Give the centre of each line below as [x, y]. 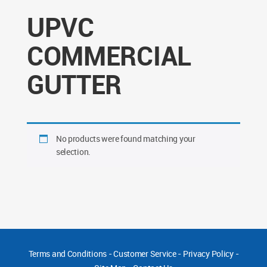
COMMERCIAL [109, 55]
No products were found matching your [125, 139]
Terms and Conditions [67, 254]
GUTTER [74, 84]
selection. [73, 152]
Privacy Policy [208, 254]
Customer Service [145, 254]
